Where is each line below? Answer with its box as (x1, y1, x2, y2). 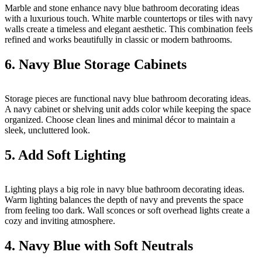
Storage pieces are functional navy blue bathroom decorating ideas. (5, 94, 251, 104)
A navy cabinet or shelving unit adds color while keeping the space (5, 104, 251, 115)
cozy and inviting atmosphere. (5, 215, 115, 226)
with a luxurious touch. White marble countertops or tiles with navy (5, 13, 253, 24)
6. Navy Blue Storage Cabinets (5, 57, 187, 73)
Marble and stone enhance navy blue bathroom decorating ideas (5, 3, 239, 13)
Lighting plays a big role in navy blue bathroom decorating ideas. (5, 184, 244, 194)
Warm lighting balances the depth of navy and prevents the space (5, 194, 243, 205)
